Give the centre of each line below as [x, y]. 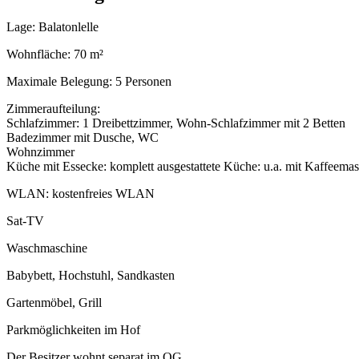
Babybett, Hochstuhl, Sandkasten [91, 276]
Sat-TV [25, 221]
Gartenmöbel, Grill [54, 303]
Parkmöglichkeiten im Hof [73, 330]
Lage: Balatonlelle [52, 27]
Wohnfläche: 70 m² [55, 54]
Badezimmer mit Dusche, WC [83, 138]
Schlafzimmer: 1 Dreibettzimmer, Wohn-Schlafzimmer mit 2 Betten [176, 123]
